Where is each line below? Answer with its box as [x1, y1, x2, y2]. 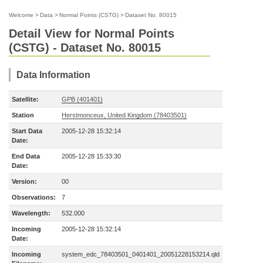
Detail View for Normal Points [9, 27, 174, 40]
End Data [12, 153, 40, 160]
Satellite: [12, 96, 39, 103]
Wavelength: [12, 210, 50, 217]
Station [12, 112, 34, 119]
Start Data [12, 127, 42, 134]
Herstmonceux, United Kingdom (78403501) [62, 112, 187, 119]
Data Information [16, 70, 90, 80]
